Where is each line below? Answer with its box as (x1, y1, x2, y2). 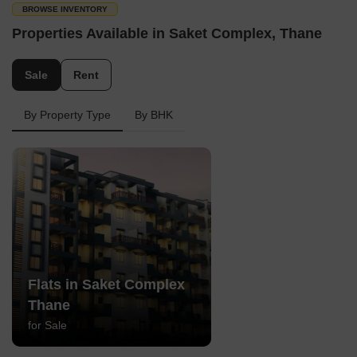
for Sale (28, 319, 67, 331)
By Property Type (24, 108, 111, 121)
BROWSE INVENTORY (22, 5, 108, 14)
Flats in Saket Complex (28, 277, 185, 292)
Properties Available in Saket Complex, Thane (12, 25, 322, 41)
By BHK (135, 108, 173, 121)
